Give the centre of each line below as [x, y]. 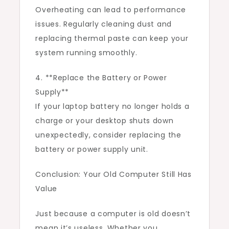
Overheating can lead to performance [111, 10]
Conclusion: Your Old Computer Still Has [113, 175]
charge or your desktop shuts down [105, 121]
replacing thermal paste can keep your [112, 39]
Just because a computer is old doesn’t [113, 214]
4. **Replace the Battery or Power [101, 78]
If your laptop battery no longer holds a [112, 107]
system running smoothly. [86, 53]
